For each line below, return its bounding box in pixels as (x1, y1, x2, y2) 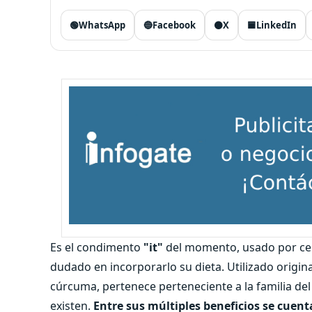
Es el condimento (50, 239, 143, 255)
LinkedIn (256, 19, 297, 31)
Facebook (153, 19, 196, 31)
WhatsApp (79, 19, 125, 31)
